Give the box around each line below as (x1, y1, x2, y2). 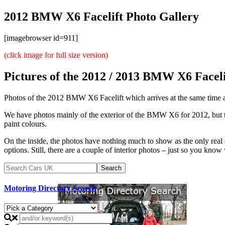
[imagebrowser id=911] (4, 33, 78, 42)
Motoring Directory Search (4, 183, 96, 192)
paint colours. (4, 119, 47, 128)
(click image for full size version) (4, 50, 108, 59)
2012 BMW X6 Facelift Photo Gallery (4, 10, 199, 23)
